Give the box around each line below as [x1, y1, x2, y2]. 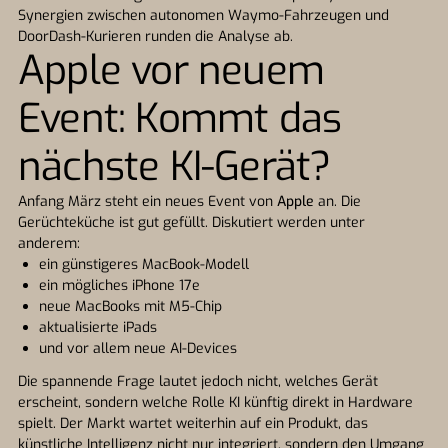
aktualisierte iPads [39, 318, 157, 337]
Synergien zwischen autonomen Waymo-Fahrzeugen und [18, 6, 389, 25]
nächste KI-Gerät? [18, 140, 331, 193]
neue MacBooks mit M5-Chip [39, 297, 222, 316]
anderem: [18, 234, 80, 253]
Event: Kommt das [18, 92, 342, 145]
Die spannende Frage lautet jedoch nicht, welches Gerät [18, 372, 378, 391]
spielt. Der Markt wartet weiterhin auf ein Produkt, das [18, 414, 368, 433]
